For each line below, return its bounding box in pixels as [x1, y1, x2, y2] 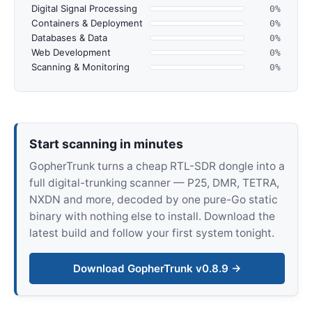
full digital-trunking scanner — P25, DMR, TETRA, [29, 176, 279, 190]
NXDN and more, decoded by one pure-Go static [29, 193, 278, 207]
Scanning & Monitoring [31, 61, 130, 72]
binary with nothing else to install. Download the [29, 210, 275, 224]
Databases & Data [31, 31, 107, 43]
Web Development [31, 46, 111, 58]
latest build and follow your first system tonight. [29, 226, 274, 240]
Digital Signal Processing [31, 2, 137, 14]
